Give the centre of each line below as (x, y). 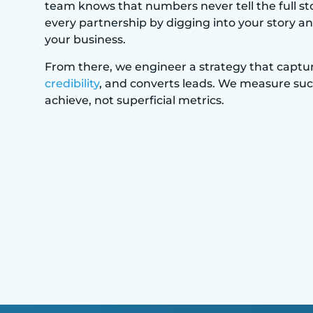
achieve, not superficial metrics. (134, 100)
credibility (72, 83)
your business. (85, 40)
